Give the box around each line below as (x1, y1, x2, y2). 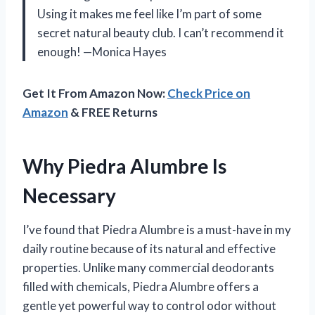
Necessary (22, 183, 116, 207)
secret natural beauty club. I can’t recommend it (37, 25, 284, 40)
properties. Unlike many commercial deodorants (22, 259, 274, 275)
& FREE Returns (68, 104, 157, 120)
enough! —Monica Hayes (37, 44, 167, 59)
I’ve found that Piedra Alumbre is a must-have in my (22, 221, 291, 237)
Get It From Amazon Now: (22, 85, 167, 101)
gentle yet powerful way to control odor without (22, 297, 276, 313)
